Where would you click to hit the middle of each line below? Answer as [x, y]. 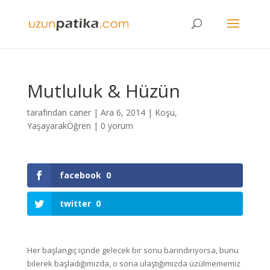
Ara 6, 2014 [123, 112]
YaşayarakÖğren [59, 126]
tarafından [48, 112]
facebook [80, 175]
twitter [75, 204]
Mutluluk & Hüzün [103, 91]
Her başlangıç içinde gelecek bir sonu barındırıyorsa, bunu [133, 250]
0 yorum [117, 126]
